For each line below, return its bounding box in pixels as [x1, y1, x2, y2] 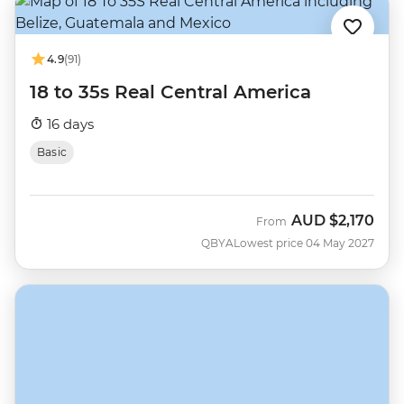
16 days [43, 115, 94, 133]
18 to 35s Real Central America [30, 80, 311, 103]
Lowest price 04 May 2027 [234, 235, 374, 250]
